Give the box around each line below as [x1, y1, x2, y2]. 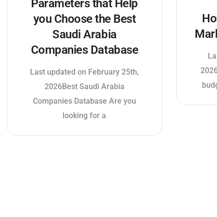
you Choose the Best [33, 12, 136, 26]
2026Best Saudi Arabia [44, 81, 124, 91]
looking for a [62, 110, 107, 120]
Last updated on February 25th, [30, 67, 139, 77]
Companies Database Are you [32, 96, 136, 106]
